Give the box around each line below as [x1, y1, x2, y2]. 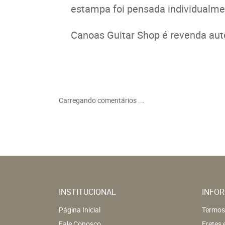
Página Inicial [59, 204, 100, 214]
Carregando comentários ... [59, 95, 144, 105]
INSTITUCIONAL [59, 186, 116, 197]
